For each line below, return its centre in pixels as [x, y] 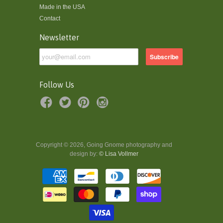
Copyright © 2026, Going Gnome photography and [104, 145]
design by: [84, 154]
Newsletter [59, 37]
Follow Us [57, 84]
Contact [50, 18]
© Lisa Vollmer [119, 154]
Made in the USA [62, 7]
